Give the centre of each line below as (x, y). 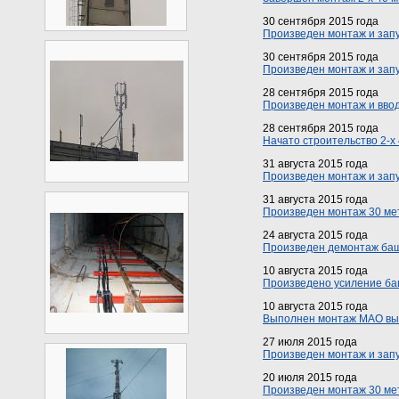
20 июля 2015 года (310, 378)
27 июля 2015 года (310, 342)
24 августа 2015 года (315, 235)
